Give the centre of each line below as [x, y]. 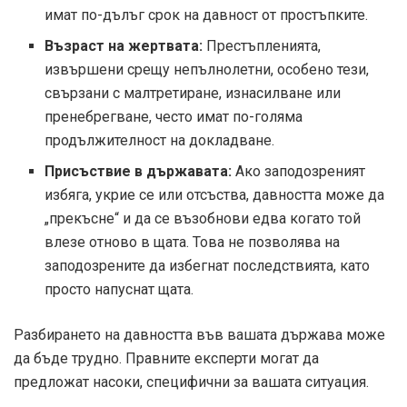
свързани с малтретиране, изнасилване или [193, 94]
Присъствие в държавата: [139, 172]
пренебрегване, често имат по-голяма [174, 117]
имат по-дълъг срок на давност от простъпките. [207, 15]
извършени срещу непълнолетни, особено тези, [207, 70]
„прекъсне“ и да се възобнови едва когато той [203, 219]
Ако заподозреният [299, 172]
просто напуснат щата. [119, 290]
